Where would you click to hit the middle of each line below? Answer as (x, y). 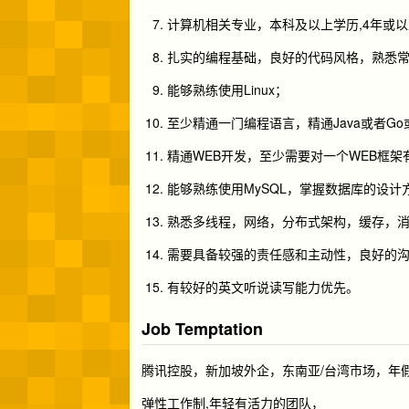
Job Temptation (202, 329)
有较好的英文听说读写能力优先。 (263, 287)
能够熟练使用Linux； (227, 90)
